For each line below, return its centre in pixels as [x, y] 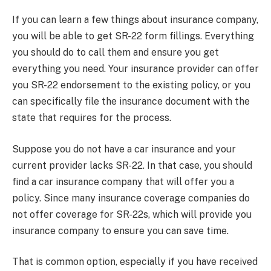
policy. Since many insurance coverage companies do [131, 198]
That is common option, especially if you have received [135, 262]
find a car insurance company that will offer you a [123, 181]
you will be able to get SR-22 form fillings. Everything [133, 36]
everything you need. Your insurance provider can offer [135, 69]
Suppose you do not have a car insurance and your [124, 149]
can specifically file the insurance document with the [131, 102]
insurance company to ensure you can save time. [120, 230]
